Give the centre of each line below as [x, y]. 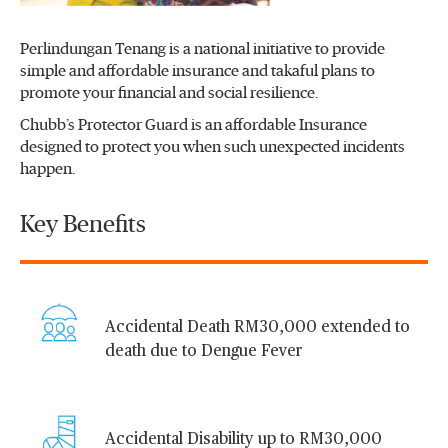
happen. [47, 168]
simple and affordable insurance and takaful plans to [197, 70]
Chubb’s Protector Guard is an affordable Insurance [193, 124]
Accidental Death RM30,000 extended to [257, 327]
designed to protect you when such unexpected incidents [212, 146]
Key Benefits [83, 224]
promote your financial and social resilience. [169, 92]
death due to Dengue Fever [262, 351]
